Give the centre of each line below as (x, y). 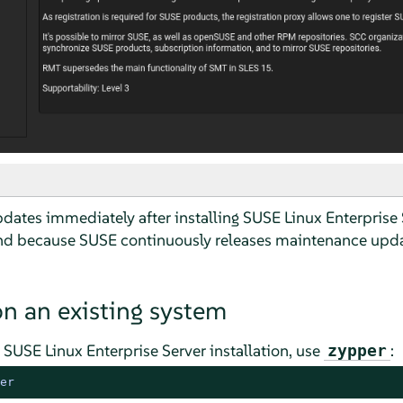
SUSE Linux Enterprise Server (104, 350)
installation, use (264, 350)
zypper (357, 350)
